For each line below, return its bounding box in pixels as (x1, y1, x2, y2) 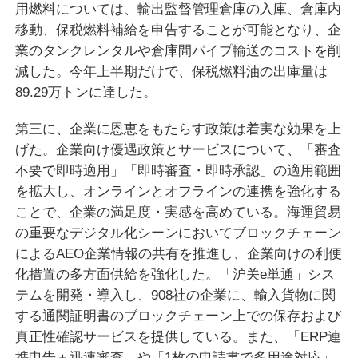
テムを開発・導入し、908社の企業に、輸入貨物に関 (14, 287, 336, 304)
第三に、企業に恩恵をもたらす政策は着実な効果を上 (14, 121, 341, 137)
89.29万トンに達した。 (14, 84, 157, 101)
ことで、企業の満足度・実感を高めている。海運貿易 (14, 204, 341, 221)
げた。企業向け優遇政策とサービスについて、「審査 (14, 141, 341, 158)
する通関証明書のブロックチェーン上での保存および (14, 308, 341, 324)
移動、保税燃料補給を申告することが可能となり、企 (14, 22, 341, 38)
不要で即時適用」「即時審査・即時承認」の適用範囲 (14, 162, 341, 179)
